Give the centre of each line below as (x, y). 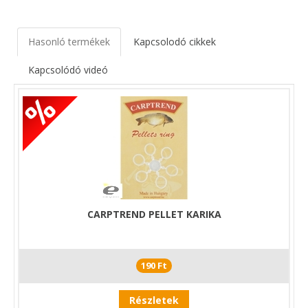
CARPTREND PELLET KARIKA (154, 214)
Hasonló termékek (69, 41)
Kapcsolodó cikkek (175, 41)
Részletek (154, 300)
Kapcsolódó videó (68, 69)
